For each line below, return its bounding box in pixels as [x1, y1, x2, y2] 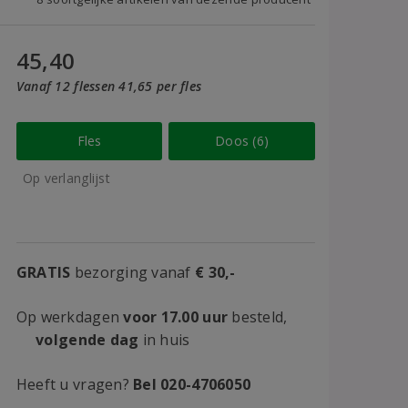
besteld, [228, 307, 288, 327]
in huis [138, 330, 190, 350]
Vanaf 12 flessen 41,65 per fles [15, 77, 202, 95]
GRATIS [15, 262, 71, 282]
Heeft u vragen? [15, 374, 134, 394]
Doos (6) [215, 132, 270, 149]
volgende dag [15, 330, 139, 350]
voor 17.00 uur [123, 307, 229, 327]
